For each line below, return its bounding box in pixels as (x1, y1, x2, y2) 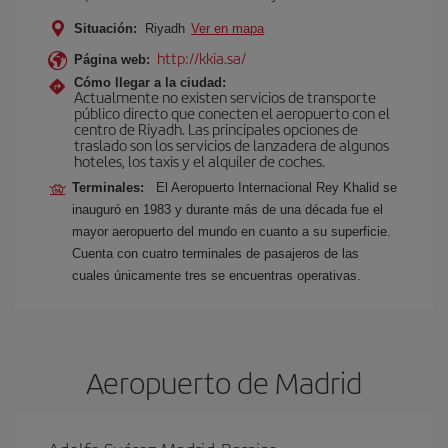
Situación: (74, 21, 137, 36)
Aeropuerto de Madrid (86, 361, 362, 403)
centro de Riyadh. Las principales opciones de (74, 118, 358, 139)
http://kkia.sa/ (157, 47, 246, 68)
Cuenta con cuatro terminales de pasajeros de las (72, 246, 359, 261)
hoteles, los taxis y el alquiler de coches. (74, 150, 325, 171)
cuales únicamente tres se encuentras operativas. (72, 268, 361, 283)
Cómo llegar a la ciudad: (74, 75, 226, 90)
